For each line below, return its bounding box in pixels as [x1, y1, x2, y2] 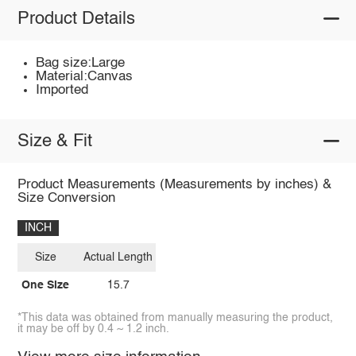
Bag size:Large [36, 56, 126, 70]
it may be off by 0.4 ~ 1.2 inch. [17, 323, 169, 335]
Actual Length [83, 251, 153, 263]
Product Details [17, 10, 135, 28]
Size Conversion [17, 192, 115, 206]
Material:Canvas [36, 69, 133, 83]
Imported [36, 83, 89, 97]
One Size [21, 280, 70, 292]
